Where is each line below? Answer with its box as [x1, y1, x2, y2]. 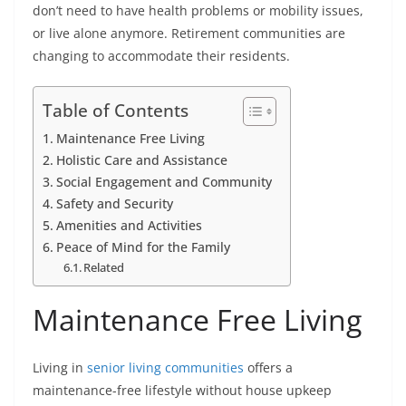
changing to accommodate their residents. [33, 47, 290, 65]
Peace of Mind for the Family [55, 238, 230, 256]
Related [83, 259, 125, 276]
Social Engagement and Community [55, 173, 272, 191]
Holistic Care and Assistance [55, 151, 227, 169]
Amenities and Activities [55, 217, 202, 235]
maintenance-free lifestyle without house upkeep [33, 382, 332, 400]
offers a [244, 359, 293, 377]
